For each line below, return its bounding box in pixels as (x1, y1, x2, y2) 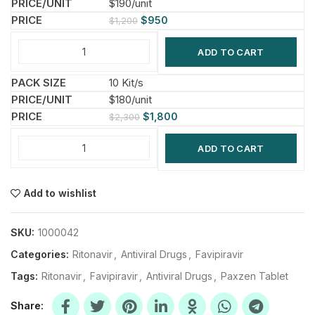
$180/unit (109, 92, 152, 106)
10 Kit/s (109, 75, 143, 89)
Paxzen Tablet (221, 269, 288, 282)
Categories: (11, 247, 72, 260)
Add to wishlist (24, 186, 96, 199)
